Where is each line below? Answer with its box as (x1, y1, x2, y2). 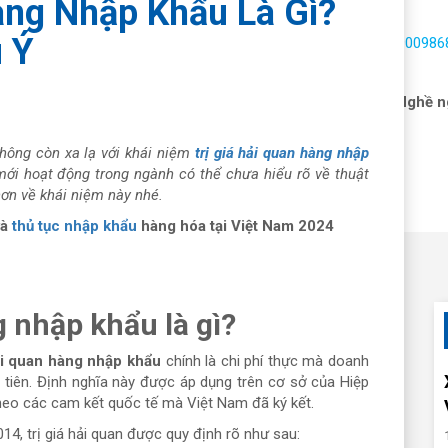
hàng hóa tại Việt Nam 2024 (137, 216, 334, 235)
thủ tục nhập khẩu (12, 216, 137, 235)
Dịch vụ (111, 93, 166, 111)
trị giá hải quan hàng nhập (194, 143, 370, 162)
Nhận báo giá (197, 93, 289, 111)
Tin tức (311, 93, 365, 111)
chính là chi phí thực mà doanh (161, 351, 369, 370)
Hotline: (336, 34, 389, 52)
